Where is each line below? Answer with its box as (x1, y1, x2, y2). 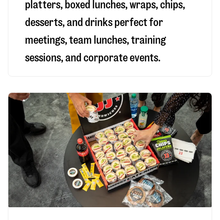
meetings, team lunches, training (25, 34, 166, 46)
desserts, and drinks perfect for (25, 17, 163, 28)
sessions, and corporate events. (25, 52, 161, 64)
